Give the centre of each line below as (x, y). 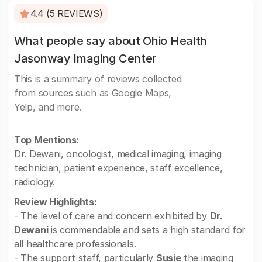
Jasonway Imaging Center (85, 58)
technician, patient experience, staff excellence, (118, 168)
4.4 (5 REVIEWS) (67, 13)
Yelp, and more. (48, 107)
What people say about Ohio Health (111, 41)
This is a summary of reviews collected (98, 79)
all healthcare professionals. (75, 244)
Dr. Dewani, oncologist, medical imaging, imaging (118, 154)
